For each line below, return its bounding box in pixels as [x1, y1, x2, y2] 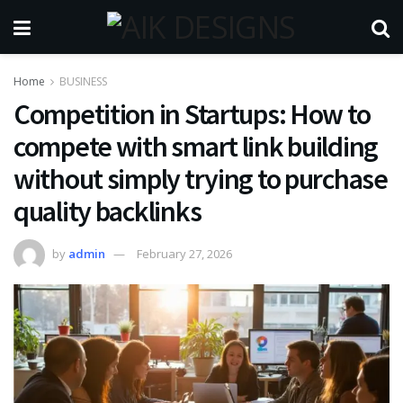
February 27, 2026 [137, 245, 232, 262]
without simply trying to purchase [13, 161, 388, 197]
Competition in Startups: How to [13, 96, 371, 132]
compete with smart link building [13, 129, 379, 165]
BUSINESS [59, 74, 107, 89]
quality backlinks [13, 193, 201, 229]
